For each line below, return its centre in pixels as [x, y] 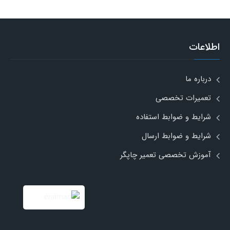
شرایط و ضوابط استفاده [174, 117]
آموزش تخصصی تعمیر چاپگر [166, 155]
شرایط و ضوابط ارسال [176, 136]
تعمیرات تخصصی [183, 98]
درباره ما [198, 79]
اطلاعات [204, 47]
